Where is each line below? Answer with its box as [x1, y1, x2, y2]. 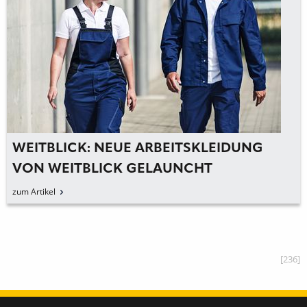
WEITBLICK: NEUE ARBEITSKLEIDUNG [12, 141, 263, 156]
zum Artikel [12, 185, 56, 197]
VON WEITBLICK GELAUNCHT [12, 162, 212, 176]
